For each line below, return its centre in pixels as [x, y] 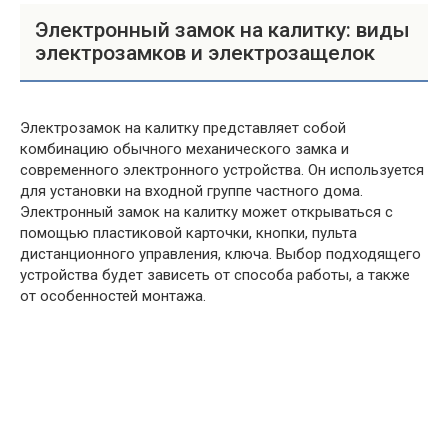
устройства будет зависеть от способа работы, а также [215, 275]
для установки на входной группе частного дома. [191, 191]
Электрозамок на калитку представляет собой [183, 128]
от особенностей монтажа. [113, 296]
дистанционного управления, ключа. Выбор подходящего [220, 254]
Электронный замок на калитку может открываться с [206, 212]
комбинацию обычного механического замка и [184, 149]
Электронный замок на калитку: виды [222, 30]
